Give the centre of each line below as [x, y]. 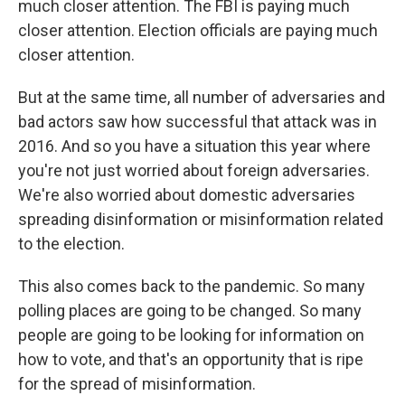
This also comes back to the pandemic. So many [192, 287]
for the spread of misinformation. [137, 384]
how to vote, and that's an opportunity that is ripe [191, 360]
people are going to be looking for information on [191, 335]
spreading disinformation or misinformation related [201, 220]
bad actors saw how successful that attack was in [198, 122]
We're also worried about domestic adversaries [187, 195]
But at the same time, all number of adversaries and [202, 98]
